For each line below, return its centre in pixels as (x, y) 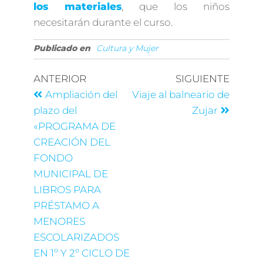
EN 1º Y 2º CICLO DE (81, 253)
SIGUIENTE (203, 79)
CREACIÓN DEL (72, 142)
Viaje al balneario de (181, 95)
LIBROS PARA (67, 190)
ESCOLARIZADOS (76, 237)
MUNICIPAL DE (70, 174)
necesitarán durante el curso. (103, 23)
